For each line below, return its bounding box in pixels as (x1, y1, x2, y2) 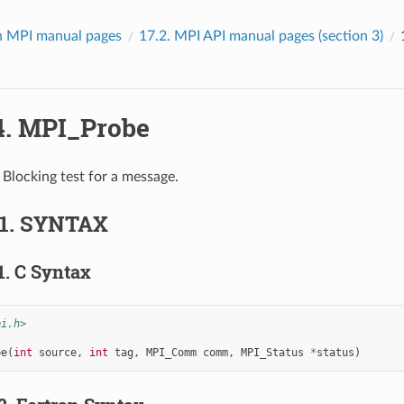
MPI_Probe (17, 110, 150, 144)
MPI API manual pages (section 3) (173, 28, 383, 43)
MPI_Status (240, 345, 304, 359)
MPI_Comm (145, 345, 197, 359)
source (38, 345, 77, 359)
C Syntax (14, 259, 91, 283)
